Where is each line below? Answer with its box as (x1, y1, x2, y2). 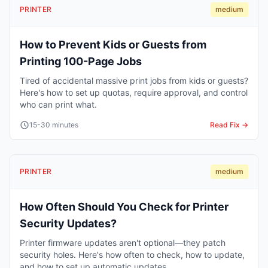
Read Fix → (210, 120, 248, 129)
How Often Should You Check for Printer (20, 200, 229, 213)
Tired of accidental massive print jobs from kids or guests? (20, 75, 248, 86)
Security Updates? (20, 217, 117, 230)
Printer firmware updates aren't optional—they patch (20, 237, 226, 248)
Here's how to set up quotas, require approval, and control (20, 87, 248, 98)
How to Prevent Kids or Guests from (20, 38, 206, 51)
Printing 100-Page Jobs (20, 54, 142, 68)
